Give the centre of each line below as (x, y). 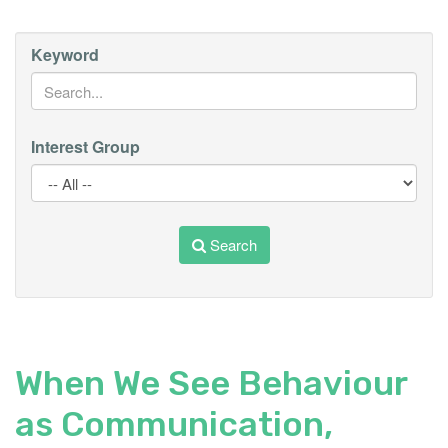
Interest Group (85, 146)
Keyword (65, 54)
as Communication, (174, 425)
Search (231, 244)
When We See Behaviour (211, 384)
